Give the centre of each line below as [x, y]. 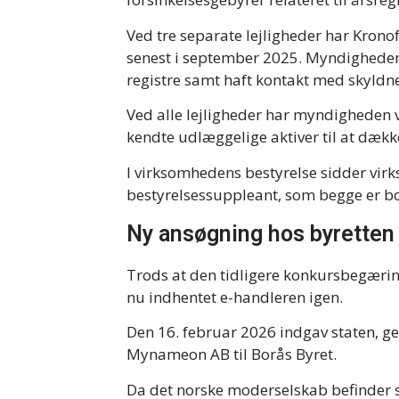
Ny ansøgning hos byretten [261, 234]
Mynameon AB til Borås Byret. [232, 354]
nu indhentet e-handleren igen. [235, 297]
